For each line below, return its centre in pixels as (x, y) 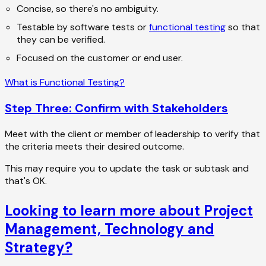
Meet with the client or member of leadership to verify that (132, 134)
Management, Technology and (110, 229)
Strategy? (39, 247)
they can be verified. (61, 39)
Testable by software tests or (83, 27)
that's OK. (26, 180)
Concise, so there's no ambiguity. (88, 8)
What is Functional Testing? (65, 82)
